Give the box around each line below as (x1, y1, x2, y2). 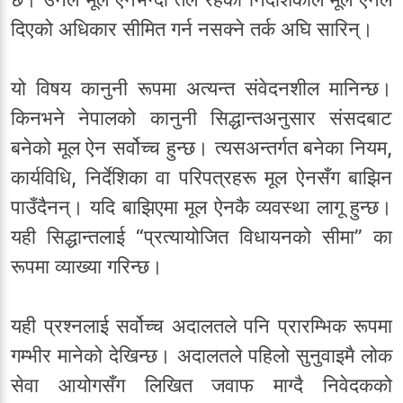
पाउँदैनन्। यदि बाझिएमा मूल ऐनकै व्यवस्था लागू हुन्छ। (11, 195, 392, 219)
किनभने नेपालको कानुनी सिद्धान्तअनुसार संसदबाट (11, 106, 392, 130)
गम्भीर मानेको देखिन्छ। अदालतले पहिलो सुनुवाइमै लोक (11, 344, 392, 368)
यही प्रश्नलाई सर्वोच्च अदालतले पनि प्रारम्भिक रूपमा (11, 314, 392, 338)
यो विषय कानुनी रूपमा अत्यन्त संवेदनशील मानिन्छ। (11, 76, 392, 101)
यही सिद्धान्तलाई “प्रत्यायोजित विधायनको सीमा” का (11, 225, 392, 249)
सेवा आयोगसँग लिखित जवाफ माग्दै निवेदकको (11, 373, 392, 398)
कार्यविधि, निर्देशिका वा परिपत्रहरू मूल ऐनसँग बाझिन (11, 166, 392, 190)
